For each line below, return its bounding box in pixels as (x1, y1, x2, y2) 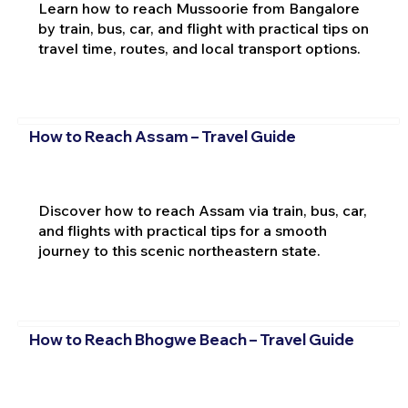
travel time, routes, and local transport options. (37, 38, 361, 57)
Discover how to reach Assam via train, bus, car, (37, 201, 367, 220)
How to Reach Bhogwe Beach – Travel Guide (28, 329, 354, 349)
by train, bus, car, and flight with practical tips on (37, 18, 369, 37)
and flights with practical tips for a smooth (37, 221, 327, 240)
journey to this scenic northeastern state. (37, 241, 321, 260)
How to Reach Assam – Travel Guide (28, 127, 296, 147)
